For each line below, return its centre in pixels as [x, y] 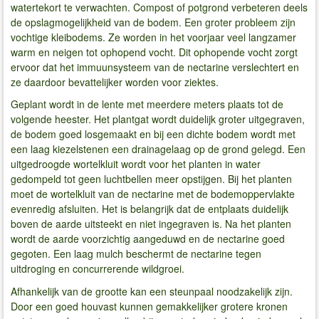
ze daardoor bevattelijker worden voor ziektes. [115, 82]
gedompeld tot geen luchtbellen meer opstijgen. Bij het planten [151, 179]
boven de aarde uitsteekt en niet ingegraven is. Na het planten [151, 224]
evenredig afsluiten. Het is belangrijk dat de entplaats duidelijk [150, 209]
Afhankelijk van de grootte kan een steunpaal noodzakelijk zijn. [152, 291]
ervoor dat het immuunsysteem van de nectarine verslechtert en [155, 67]
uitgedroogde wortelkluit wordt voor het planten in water [136, 164]
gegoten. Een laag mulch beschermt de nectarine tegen [136, 254]
